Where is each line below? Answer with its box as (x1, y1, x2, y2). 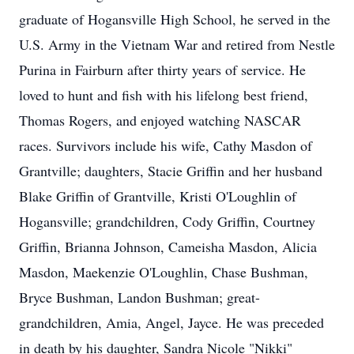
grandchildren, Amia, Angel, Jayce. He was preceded (19, 313, 324, 332)
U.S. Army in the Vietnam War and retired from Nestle (19, 35, 335, 54)
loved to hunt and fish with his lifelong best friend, (19, 85, 308, 104)
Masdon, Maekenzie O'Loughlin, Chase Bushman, (19, 262, 308, 281)
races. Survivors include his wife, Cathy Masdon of (19, 136, 312, 155)
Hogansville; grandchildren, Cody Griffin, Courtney (19, 212, 315, 231)
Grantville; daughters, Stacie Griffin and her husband (19, 161, 322, 180)
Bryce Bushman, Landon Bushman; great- (19, 288, 260, 307)
